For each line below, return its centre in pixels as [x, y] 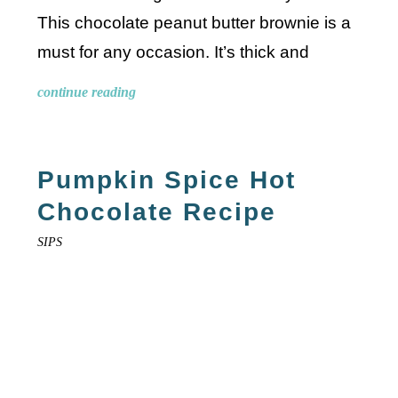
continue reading [87, 92]
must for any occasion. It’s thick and [174, 52]
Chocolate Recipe [157, 212]
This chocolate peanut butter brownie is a [195, 23]
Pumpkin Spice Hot [167, 180]
